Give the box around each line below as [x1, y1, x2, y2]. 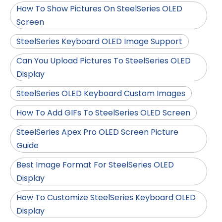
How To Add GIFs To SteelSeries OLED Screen [16, 107, 190, 119]
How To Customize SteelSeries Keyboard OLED [16, 192, 196, 204]
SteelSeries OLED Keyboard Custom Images [16, 88, 185, 100]
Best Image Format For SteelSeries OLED [16, 159, 174, 171]
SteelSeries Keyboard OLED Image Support [16, 36, 182, 48]
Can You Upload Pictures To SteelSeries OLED [16, 55, 191, 67]
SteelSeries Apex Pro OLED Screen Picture [16, 126, 178, 138]
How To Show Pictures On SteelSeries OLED [16, 3, 182, 15]
